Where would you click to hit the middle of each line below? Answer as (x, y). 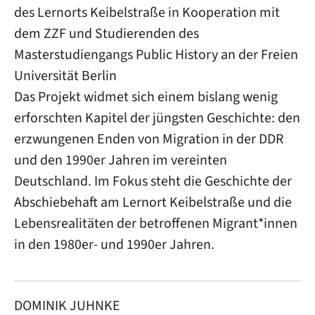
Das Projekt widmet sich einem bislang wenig (146, 97)
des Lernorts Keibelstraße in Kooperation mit (147, 12)
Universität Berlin (67, 76)
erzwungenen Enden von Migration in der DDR (149, 139)
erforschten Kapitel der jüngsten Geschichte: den (157, 118)
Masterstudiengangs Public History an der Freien (156, 54)
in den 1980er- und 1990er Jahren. (114, 244)
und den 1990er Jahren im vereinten (121, 160)
